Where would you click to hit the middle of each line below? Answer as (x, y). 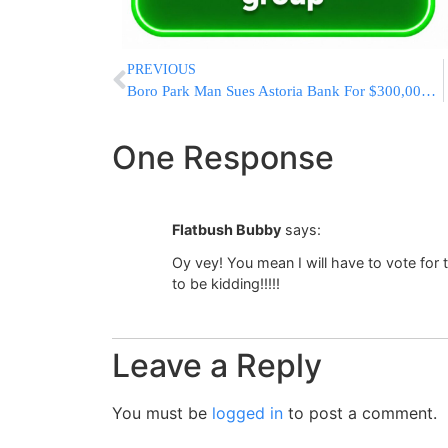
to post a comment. (360, 413)
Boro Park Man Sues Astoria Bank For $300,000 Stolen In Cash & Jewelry (428, 91)
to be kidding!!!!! (226, 283)
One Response (223, 158)
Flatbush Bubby (226, 230)
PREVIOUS (161, 70)
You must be (162, 413)
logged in (247, 413)
